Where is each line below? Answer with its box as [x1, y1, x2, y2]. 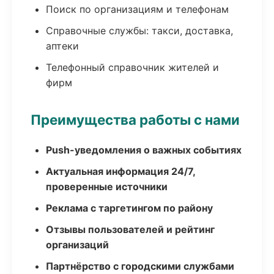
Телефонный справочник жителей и [46, 61, 219, 73]
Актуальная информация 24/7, [46, 165, 195, 177]
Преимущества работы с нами [31, 111, 240, 128]
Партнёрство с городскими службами [46, 260, 234, 272]
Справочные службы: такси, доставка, [46, 24, 233, 37]
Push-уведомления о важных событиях [46, 144, 242, 156]
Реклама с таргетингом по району [46, 202, 213, 214]
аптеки [46, 40, 79, 52]
